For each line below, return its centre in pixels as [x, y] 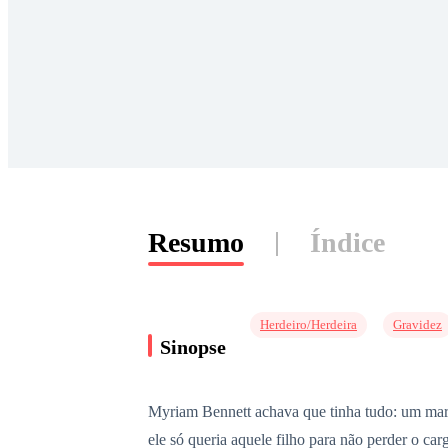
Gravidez [417, 324]
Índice [347, 242]
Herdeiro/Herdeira [308, 324]
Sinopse [193, 346]
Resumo [196, 242]
